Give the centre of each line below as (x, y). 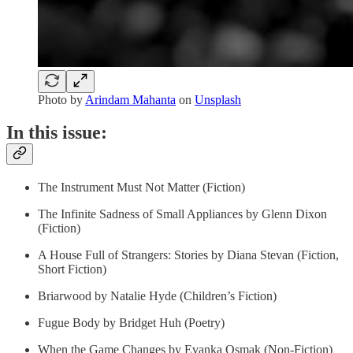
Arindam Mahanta (130, 99)
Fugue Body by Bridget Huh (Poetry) (131, 323)
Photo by (61, 99)
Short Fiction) (72, 269)
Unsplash (218, 99)
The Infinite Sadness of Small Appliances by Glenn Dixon (182, 214)
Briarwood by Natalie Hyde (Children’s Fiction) (157, 296)
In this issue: (57, 133)
